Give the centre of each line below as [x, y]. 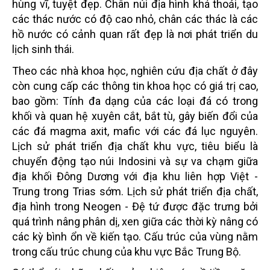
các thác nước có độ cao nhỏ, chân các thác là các [135, 19]
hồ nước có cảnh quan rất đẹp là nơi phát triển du [135, 34]
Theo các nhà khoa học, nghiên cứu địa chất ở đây [135, 71]
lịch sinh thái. [43, 49]
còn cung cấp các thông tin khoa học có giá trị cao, [135, 86]
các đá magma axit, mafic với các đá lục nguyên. [135, 131]
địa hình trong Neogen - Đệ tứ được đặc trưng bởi [135, 206]
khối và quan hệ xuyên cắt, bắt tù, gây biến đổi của [135, 116]
